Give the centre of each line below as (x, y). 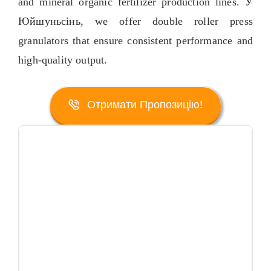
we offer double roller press (174, 21)
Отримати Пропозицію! (145, 104)
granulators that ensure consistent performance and (135, 40)
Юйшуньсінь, (56, 21)
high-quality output (61, 60)
